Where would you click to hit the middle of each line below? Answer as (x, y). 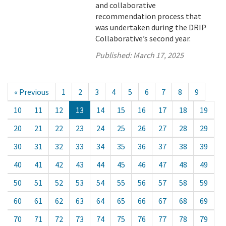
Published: (115, 55)
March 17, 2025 (159, 55)
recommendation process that (149, 16)
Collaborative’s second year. (143, 38)
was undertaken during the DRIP (151, 27)
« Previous (32, 92)
